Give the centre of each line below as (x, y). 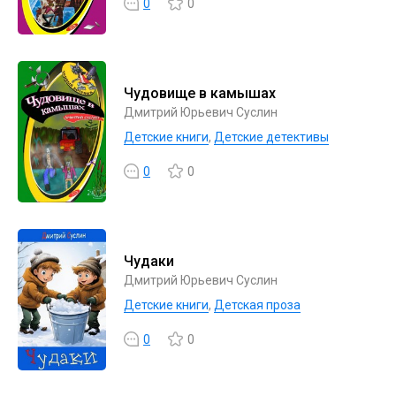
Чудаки (149, 261)
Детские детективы (271, 137)
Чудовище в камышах (200, 93)
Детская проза (257, 305)
